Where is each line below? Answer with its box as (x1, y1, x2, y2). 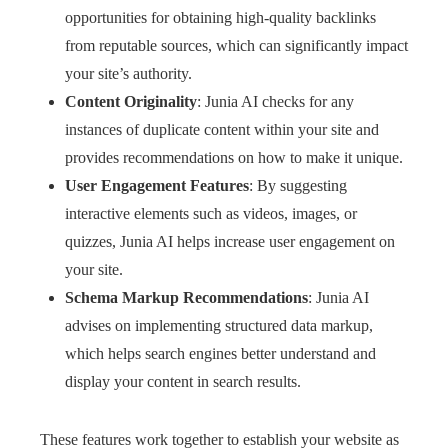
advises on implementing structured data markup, (65, 317, 373, 334)
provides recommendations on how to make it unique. (65, 149, 403, 166)
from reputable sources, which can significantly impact (65, 37, 408, 54)
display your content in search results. (65, 373, 301, 390)
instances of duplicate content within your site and (65, 121, 379, 138)
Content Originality (65, 93, 197, 110)
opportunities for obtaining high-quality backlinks (65, 9, 376, 26)
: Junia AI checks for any (197, 93, 354, 110)
